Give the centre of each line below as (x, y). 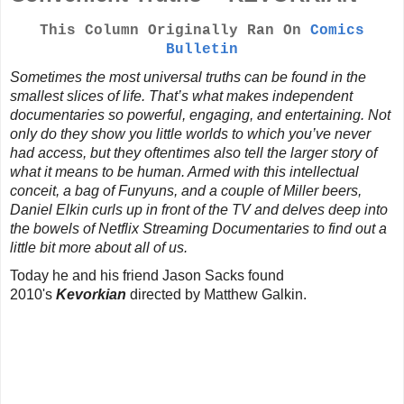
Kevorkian (91, 295)
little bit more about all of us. (99, 248)
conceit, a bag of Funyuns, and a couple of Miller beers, (186, 191)
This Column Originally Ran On (175, 31)
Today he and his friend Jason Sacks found (147, 276)
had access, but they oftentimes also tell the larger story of (193, 153)
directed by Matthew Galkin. (218, 295)
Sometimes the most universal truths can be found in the (188, 78)
